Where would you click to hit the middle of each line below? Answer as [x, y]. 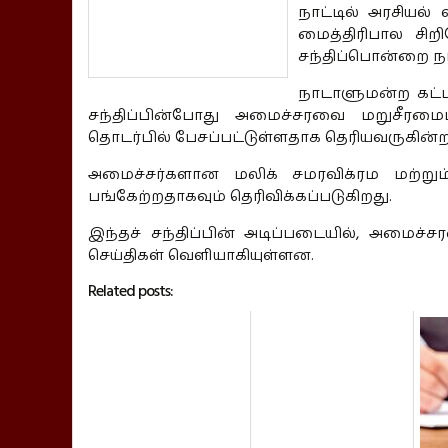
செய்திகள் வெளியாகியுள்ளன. [201, 255]
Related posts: [130, 290]
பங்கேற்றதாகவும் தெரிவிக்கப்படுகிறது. [240, 196]
